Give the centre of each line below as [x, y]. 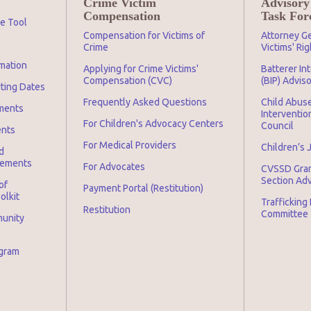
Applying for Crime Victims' [141, 69]
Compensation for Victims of [144, 35]
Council [277, 126]
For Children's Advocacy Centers [153, 124]
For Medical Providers [130, 145]
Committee [285, 214]
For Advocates [114, 167]
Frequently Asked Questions [145, 102]
